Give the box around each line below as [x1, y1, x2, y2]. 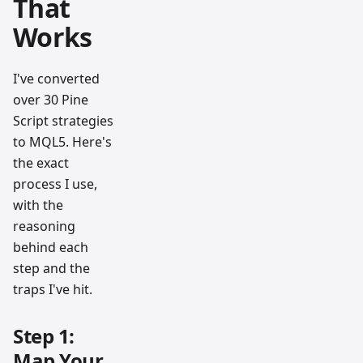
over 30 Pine [13, 90, 88, 109]
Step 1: [13, 322, 75, 349]
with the [13, 195, 63, 214]
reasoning [13, 216, 75, 235]
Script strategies [13, 111, 113, 130]
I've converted [13, 69, 100, 88]
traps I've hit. [13, 280, 92, 298]
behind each [13, 237, 88, 256]
